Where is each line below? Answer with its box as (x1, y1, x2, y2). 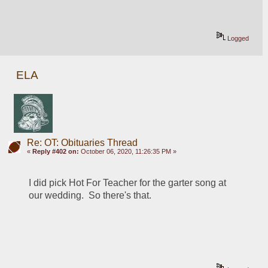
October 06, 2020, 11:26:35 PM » (78, 148, 176, 156)
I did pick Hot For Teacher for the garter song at (29, 178, 227, 188)
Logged (226, 34, 249, 42)
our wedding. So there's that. (29, 190, 152, 201)
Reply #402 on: (32, 148, 79, 156)
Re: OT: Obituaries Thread (26, 138, 138, 148)
